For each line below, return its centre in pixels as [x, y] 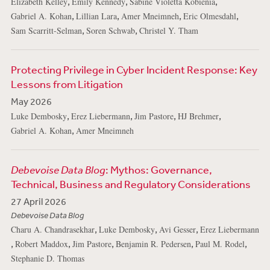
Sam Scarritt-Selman [46, 31]
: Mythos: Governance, [159, 170]
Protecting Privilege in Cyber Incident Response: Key [134, 70]
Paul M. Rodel [220, 244]
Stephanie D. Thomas [47, 259]
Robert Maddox [41, 244]
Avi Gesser [177, 230]
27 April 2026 [38, 202]
